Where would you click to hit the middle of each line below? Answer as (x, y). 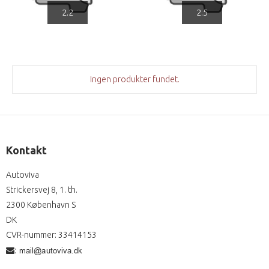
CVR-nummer (30, 235)
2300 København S (41, 205)
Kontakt (26, 150)
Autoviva (23, 175)
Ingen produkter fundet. (134, 80)
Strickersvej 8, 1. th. (42, 190)
